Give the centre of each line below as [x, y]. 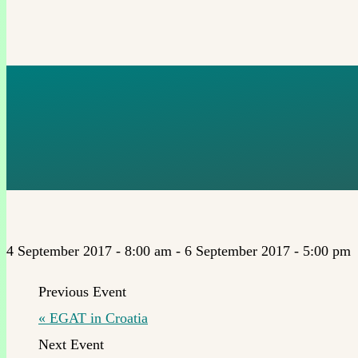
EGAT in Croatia [97, 318]
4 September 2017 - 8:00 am [89, 251]
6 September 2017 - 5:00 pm [268, 251]
